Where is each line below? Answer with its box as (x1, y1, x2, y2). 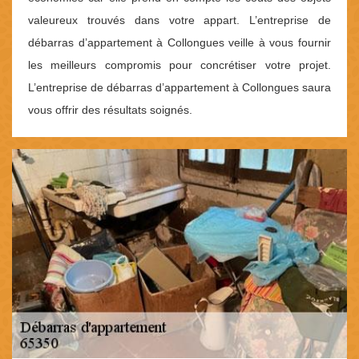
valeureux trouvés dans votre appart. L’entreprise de (28, 14, 331, 27)
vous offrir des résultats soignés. (28, 103, 192, 117)
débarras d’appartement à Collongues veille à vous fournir (28, 36, 331, 50)
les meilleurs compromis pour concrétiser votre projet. (28, 58, 331, 72)
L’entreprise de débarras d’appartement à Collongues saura (28, 81, 331, 95)
